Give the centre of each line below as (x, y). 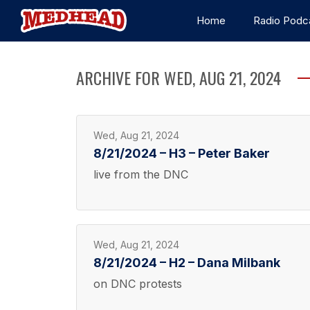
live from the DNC (141, 174)
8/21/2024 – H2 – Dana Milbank (187, 263)
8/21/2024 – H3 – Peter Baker (182, 153)
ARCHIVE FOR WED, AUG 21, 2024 (179, 77)
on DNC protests (138, 284)
